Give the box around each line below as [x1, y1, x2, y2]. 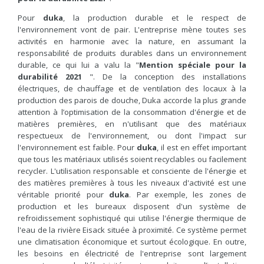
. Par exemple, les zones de [129, 189, 246, 200]
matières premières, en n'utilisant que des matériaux [18, 118, 246, 130]
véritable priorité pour [18, 189, 110, 200]
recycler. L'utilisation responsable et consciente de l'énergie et [18, 166, 246, 177]
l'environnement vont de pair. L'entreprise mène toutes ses [18, 24, 246, 35]
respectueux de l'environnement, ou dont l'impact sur [18, 130, 246, 141]
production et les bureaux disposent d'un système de [18, 201, 246, 212]
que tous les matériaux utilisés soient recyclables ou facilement [18, 154, 246, 165]
